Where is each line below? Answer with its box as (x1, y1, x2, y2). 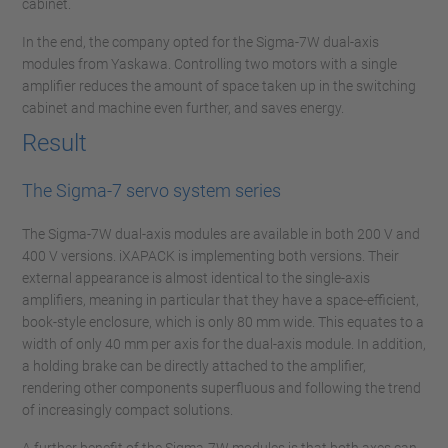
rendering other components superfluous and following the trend (22, 380, 421, 396)
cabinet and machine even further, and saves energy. (22, 100, 344, 116)
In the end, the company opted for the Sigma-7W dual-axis (22, 34, 379, 50)
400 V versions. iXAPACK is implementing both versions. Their (22, 248, 399, 264)
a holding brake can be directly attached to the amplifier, (22, 358, 366, 374)
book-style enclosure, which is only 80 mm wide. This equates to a (22, 314, 424, 330)
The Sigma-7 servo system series (22, 180, 281, 201)
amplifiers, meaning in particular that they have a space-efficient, (22, 292, 419, 308)
